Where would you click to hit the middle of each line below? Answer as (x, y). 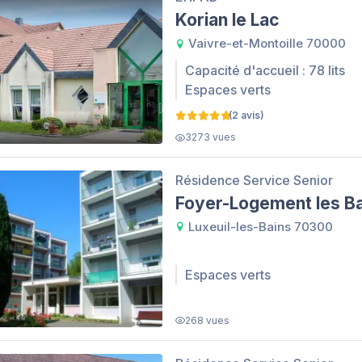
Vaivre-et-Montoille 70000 (265, 44)
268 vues (207, 320)
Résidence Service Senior (254, 180)
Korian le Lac (227, 20)
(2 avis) (246, 116)
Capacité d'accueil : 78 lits (265, 71)
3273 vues (210, 137)
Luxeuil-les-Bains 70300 (259, 227)
